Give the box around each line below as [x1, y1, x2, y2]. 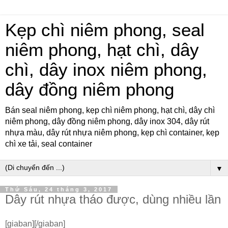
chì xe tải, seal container [5, 139, 92, 148]
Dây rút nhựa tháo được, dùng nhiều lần [5, 192, 221, 206]
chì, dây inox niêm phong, [5, 60, 207, 79]
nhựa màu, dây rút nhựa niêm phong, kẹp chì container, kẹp [5, 128, 219, 137]
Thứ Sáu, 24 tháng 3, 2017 [5, 186, 112, 192]
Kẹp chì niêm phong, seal [5, 20, 205, 40]
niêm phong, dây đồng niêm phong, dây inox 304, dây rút [5, 117, 209, 126]
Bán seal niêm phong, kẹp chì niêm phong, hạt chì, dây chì [5, 106, 215, 115]
